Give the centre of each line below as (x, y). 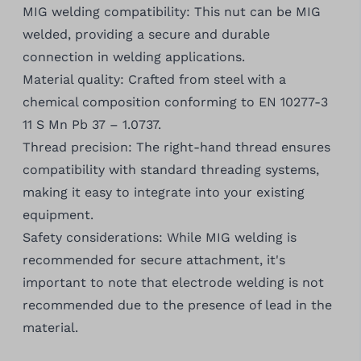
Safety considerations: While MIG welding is (159, 237)
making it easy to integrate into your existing (163, 192)
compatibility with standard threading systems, (170, 170)
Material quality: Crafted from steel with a (154, 79)
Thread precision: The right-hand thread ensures (176, 147)
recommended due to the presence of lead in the (177, 305)
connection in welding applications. (133, 57)
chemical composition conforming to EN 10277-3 (175, 102)
